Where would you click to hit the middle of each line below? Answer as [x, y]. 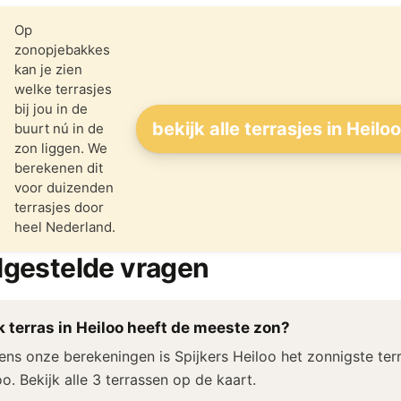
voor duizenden [64, 188]
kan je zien [48, 69]
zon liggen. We [61, 148]
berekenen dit [59, 168]
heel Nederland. [65, 227]
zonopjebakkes [62, 50]
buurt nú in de [59, 128]
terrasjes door [59, 207]
